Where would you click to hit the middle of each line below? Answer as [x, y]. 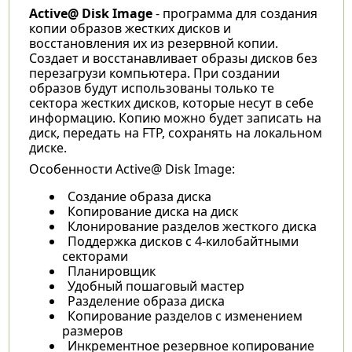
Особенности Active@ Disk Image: [132, 169]
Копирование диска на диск [152, 211]
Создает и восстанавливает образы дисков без [173, 58]
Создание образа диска [139, 196]
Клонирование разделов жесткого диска [192, 226]
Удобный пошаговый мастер [156, 286]
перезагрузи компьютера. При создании [154, 73]
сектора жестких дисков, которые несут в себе [171, 103]
